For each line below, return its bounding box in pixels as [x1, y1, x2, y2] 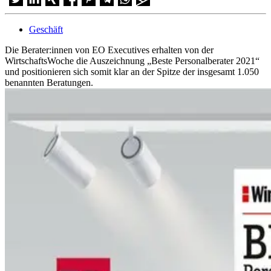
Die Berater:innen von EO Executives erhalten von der [5, 44, 214, 55]
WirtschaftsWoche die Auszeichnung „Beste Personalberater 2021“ [5, 55, 260, 66]
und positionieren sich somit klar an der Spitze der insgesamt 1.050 [5, 66, 259, 77]
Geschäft [29, 24, 63, 34]
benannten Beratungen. [5, 77, 98, 88]
